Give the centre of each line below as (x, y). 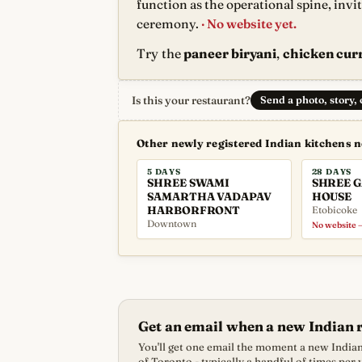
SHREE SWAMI (189, 183)
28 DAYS (332, 172)
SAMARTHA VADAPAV (209, 196)
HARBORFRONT (194, 210)
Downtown (172, 223)
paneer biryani (230, 53)
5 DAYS (164, 172)
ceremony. (168, 24)
